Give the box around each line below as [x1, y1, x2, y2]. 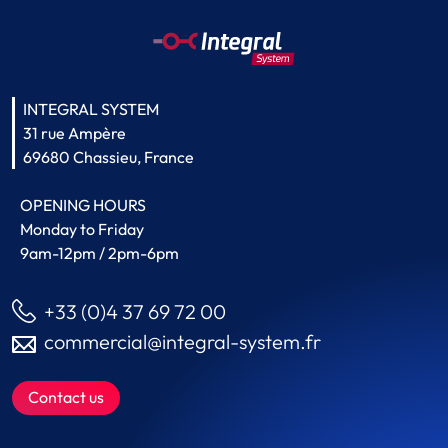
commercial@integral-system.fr [44, 329, 321, 355]
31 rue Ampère [23, 123, 126, 144]
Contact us [28, 387, 104, 408]
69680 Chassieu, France [23, 147, 194, 168]
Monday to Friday [20, 219, 144, 240]
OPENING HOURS [20, 195, 146, 216]
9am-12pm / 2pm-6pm [20, 243, 179, 264]
